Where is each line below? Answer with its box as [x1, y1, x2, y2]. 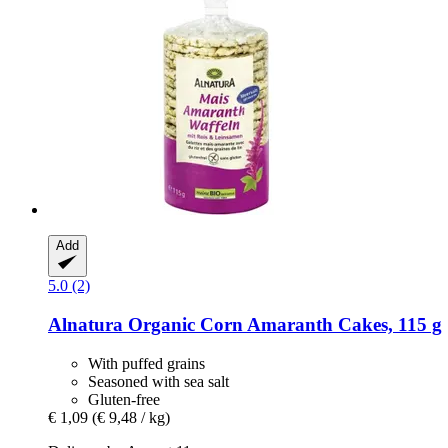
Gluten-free [88, 390, 160, 408]
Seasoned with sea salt [88, 372, 229, 390]
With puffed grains [88, 354, 205, 372]
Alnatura [48, 314, 123, 336]
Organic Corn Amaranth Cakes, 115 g [123, 314, 442, 336]
